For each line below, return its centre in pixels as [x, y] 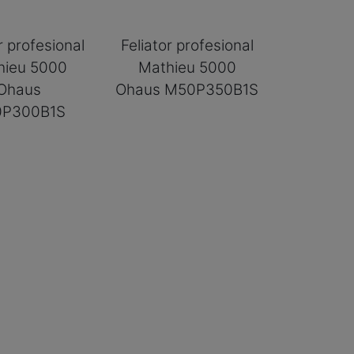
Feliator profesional [187, 45]
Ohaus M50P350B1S [187, 89]
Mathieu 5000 [187, 67]
